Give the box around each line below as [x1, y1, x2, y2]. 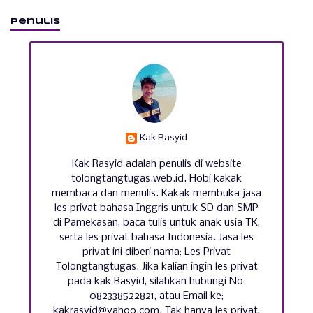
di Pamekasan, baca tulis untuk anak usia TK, [53, 217, 260, 228]
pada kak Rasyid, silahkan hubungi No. [67, 275, 246, 287]
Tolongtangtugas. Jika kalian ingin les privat [55, 261, 258, 272]
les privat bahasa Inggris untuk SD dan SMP [54, 202, 259, 214]
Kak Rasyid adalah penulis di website [71, 158, 242, 170]
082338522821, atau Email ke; [89, 290, 224, 302]
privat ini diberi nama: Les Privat [82, 246, 231, 258]
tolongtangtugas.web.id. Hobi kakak [71, 173, 242, 184]
